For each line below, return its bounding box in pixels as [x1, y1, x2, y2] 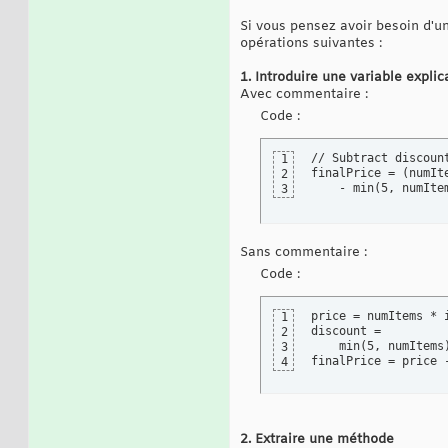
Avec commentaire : [240, 86, 368, 104]
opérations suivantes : [240, 35, 382, 53]
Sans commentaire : [240, 244, 367, 262]
